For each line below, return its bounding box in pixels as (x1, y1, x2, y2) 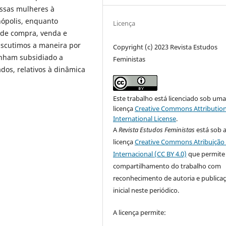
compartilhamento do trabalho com (113, 161, 221, 171)
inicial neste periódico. (113, 185, 180, 195)
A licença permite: (113, 207, 166, 217)
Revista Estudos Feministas (119, 125, 195, 134)
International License (113, 114, 177, 123)
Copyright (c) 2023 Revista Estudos (113, 42, 218, 51)
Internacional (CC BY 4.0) (113, 149, 187, 158)
